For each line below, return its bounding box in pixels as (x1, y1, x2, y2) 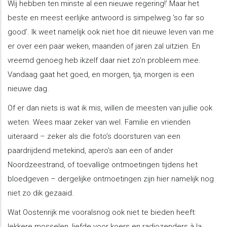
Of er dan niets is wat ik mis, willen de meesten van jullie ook (8, 103, 212, 113)
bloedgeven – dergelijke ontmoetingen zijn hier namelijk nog (8, 174, 214, 184)
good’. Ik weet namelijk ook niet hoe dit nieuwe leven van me (8, 27, 214, 37)
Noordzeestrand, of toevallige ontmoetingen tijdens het (8, 160, 198, 170)
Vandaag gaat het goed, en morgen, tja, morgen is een (8, 70, 194, 80)
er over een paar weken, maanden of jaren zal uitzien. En (8, 42, 200, 51)
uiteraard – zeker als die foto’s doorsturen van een (8, 132, 180, 141)
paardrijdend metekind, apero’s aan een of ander (8, 146, 173, 156)
